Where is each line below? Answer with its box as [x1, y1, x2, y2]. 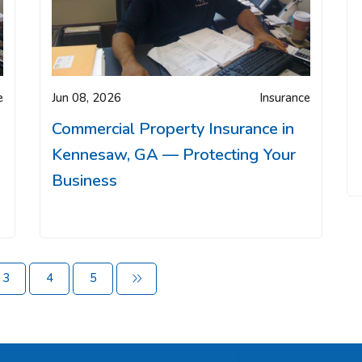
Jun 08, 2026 [52, 89, 121, 106]
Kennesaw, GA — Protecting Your [52, 143, 296, 166]
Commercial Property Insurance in [52, 117, 294, 140]
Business [52, 169, 117, 192]
